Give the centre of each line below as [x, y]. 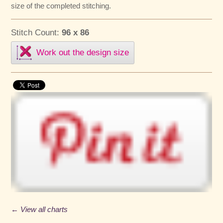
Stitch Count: [37, 32]
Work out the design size [83, 52]
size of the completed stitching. [61, 5]
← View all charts [40, 210]
